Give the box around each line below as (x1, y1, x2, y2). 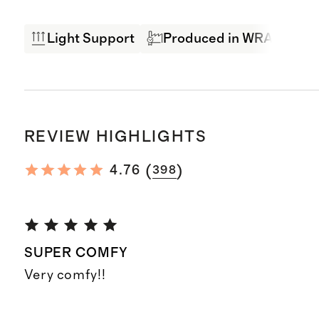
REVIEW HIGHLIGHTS (23, 129, 207, 145)
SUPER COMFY (23, 246, 129, 260)
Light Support (46, 31, 135, 46)
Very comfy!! (23, 268, 106, 283)
